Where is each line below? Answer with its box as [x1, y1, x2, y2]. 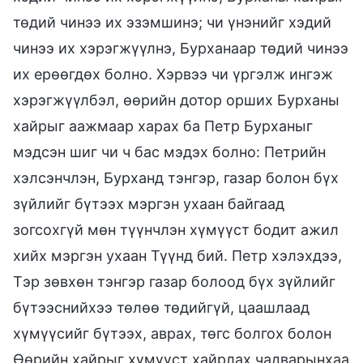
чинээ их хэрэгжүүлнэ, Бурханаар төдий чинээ [13, 39, 348, 57]
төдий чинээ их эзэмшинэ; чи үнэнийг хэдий [13, 13, 331, 31]
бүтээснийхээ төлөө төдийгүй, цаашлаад [13, 298, 310, 316]
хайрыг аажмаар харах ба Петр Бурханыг [13, 117, 313, 135]
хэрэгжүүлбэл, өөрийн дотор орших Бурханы [13, 91, 340, 109]
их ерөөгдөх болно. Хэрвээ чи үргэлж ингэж [13, 65, 333, 83]
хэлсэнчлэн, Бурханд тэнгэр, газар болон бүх [13, 169, 339, 186]
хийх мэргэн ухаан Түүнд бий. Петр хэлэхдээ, [13, 246, 342, 264]
